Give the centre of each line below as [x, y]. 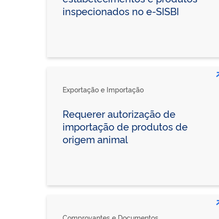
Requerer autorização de [119, 113]
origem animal [96, 139]
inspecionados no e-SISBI [121, 11]
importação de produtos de [125, 126]
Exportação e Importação [103, 89]
